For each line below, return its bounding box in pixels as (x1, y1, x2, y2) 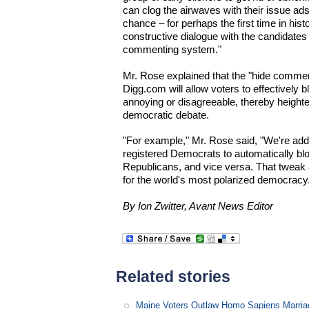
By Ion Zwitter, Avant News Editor (123, 199, 274, 212)
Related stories (116, 267, 230, 286)
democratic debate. (123, 108, 210, 121)
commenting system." (123, 43, 222, 56)
